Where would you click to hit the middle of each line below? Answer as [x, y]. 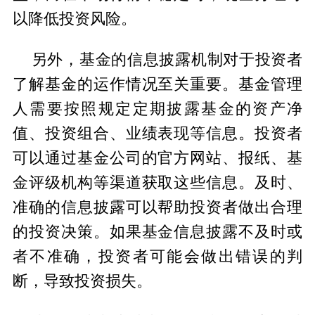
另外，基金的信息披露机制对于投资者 [167, 60]
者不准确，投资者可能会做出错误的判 [157, 257]
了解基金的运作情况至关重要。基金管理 [157, 85]
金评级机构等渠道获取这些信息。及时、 [157, 183]
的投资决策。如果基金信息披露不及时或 [157, 232]
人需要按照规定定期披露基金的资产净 [157, 109]
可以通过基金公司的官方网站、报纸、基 [157, 159]
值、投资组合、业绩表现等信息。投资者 [157, 134]
